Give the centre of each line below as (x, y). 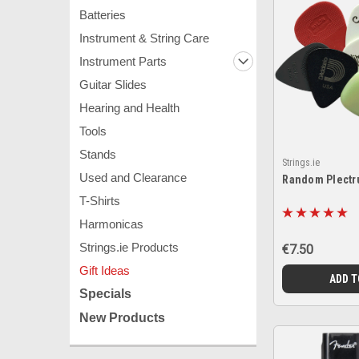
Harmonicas (111, 224)
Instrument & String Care (144, 38)
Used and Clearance (133, 177)
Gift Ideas (105, 270)
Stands (98, 154)
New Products (122, 318)
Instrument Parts (123, 61)
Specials (105, 294)
